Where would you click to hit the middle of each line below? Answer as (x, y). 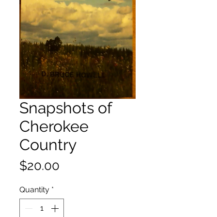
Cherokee (54, 126)
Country (48, 145)
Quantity (34, 190)
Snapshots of (66, 108)
